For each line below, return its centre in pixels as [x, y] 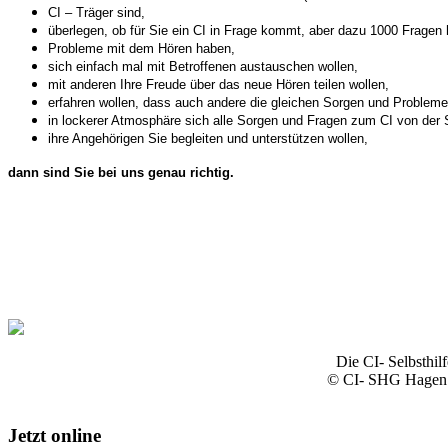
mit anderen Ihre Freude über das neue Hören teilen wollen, [218, 84]
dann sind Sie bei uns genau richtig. [121, 172]
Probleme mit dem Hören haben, [141, 48]
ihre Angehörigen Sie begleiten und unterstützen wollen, [208, 138]
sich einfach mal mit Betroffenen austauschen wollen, [203, 66]
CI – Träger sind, [96, 12]
